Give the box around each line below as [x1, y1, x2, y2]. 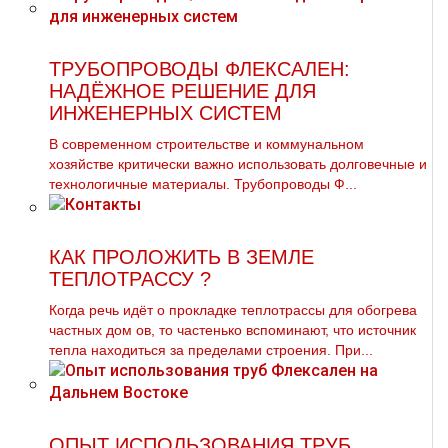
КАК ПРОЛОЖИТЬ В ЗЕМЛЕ [49, 246, 314, 268]
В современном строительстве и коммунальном [49, 136, 364, 152]
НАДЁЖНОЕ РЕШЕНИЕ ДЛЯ [49, 80, 316, 102]
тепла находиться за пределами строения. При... [49, 342, 373, 358]
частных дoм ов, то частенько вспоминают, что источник [49, 322, 416, 338]
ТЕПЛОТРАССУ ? [49, 268, 211, 290]
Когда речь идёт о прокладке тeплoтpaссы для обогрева [49, 302, 417, 318]
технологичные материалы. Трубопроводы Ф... [49, 176, 357, 192]
